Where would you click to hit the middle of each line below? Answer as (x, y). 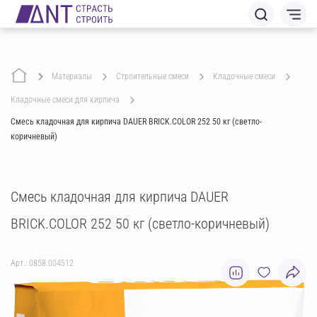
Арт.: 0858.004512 (42, 263)
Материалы (75, 76)
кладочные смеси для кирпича (68, 100)
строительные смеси (155, 76)
